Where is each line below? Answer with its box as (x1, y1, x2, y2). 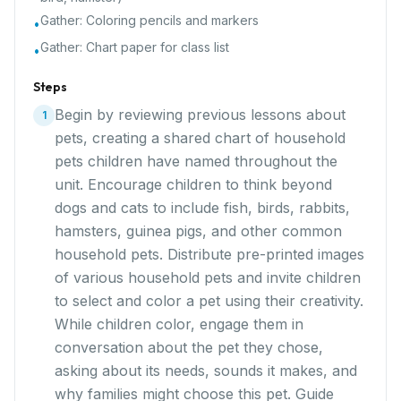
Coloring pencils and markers (86, 13, 259, 28)
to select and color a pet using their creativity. (55, 292, 363, 310)
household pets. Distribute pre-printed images (55, 245, 364, 263)
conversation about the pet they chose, (55, 338, 323, 356)
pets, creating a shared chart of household (55, 129, 346, 147)
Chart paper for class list (86, 39, 229, 55)
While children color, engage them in (55, 315, 303, 333)
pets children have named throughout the (55, 152, 337, 170)
